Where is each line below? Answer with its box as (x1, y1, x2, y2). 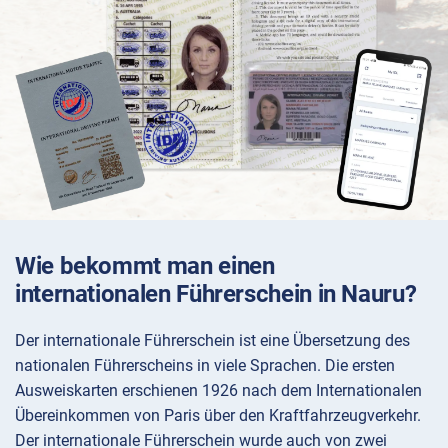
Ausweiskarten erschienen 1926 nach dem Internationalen (15, 381, 422, 401)
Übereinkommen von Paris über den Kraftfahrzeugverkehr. (15, 406, 421, 426)
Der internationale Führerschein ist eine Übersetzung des (15, 331, 410, 351)
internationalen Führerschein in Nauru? (15, 280, 417, 309)
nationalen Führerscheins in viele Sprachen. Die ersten (15, 356, 395, 376)
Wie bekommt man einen (15, 252, 275, 281)
